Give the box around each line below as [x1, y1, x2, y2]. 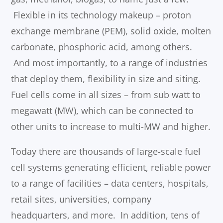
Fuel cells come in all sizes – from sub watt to [11, 89, 201, 101]
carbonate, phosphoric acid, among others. [11, 41, 193, 53]
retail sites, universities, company [11, 193, 152, 206]
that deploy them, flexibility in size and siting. [11, 73, 201, 85]
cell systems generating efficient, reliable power [11, 161, 212, 174]
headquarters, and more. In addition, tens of [11, 209, 200, 222]
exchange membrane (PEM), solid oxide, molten [11, 25, 212, 37]
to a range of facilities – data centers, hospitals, [11, 177, 209, 190]
